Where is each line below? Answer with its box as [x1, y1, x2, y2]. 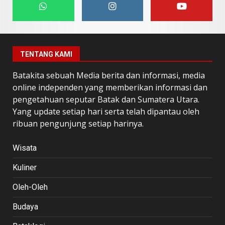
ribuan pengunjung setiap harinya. [13, 118, 144, 129]
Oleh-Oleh [13, 182, 48, 192]
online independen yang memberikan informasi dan [13, 82, 207, 93]
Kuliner [13, 163, 37, 172]
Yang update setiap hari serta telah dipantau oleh [13, 106, 199, 117]
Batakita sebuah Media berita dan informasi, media [13, 70, 205, 81]
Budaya [13, 202, 38, 211]
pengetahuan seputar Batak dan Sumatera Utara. [13, 94, 199, 105]
